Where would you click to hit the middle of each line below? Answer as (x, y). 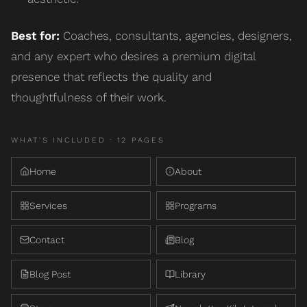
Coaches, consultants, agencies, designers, (176, 35)
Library (190, 274)
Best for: (35, 35)
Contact (47, 240)
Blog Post (50, 274)
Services (48, 205)
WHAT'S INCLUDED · (64, 140)
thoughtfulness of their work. (89, 97)
